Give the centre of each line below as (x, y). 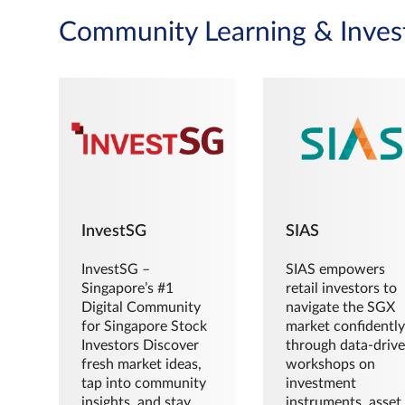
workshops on (330, 364)
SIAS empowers (335, 269)
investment (320, 383)
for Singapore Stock (144, 326)
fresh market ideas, (141, 364)
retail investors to (341, 288)
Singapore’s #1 (127, 288)
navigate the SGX (340, 307)
